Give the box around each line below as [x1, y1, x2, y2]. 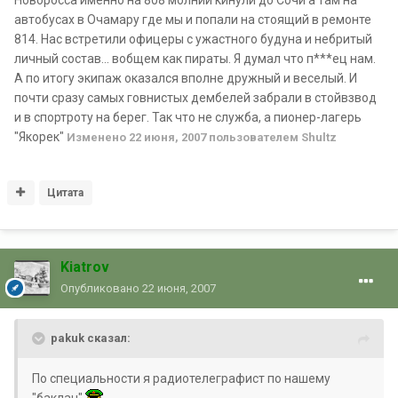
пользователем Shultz [206, 131, 337, 145]
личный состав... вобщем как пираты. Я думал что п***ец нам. [14, 52, 376, 67]
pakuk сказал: [51, 331, 131, 346]
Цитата [47, 187, 84, 200]
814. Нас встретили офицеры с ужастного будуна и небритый [14, 32, 372, 47]
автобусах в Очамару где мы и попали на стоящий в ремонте [14, 12, 371, 28]
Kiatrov [60, 259, 109, 276]
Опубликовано [60, 282, 142, 296]
